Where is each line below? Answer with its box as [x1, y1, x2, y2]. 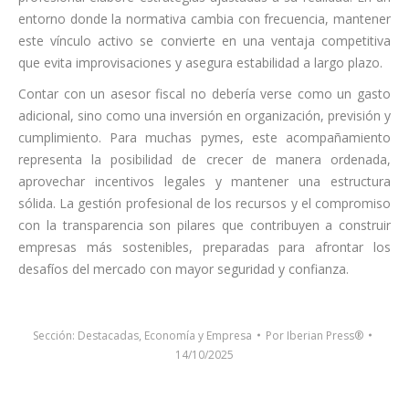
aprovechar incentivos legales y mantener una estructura [18, 172, 391, 190]
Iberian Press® [286, 327, 363, 343]
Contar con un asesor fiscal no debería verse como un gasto [18, 84, 391, 102]
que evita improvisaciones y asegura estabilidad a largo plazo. [18, 53, 383, 71]
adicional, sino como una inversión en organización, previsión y [18, 106, 391, 124]
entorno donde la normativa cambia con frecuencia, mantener [18, 9, 391, 27]
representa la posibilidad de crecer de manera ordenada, [18, 150, 391, 168]
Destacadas [77, 327, 139, 343]
